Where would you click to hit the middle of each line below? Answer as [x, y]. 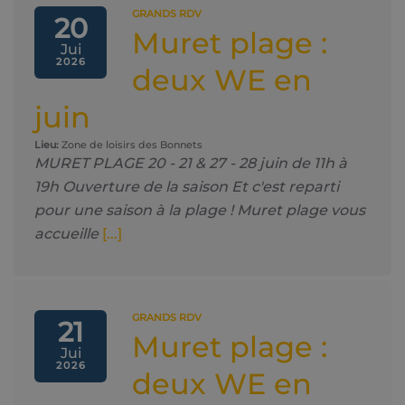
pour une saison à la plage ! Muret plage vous [200, 210]
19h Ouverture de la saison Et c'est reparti [187, 187]
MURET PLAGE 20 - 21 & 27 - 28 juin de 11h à [191, 163]
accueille [66, 234]
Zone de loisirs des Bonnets [131, 145]
